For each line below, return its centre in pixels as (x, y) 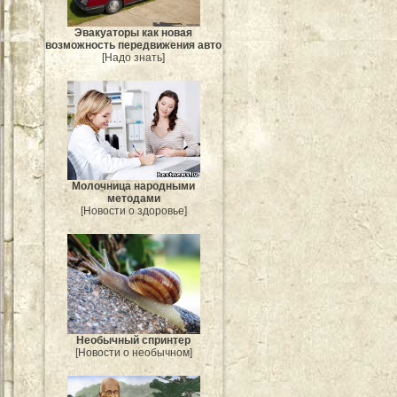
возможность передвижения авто (134, 45)
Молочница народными (134, 187)
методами (134, 199)
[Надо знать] (134, 57)
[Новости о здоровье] (134, 211)
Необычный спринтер (134, 340)
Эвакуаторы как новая (134, 32)
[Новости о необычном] (134, 352)
